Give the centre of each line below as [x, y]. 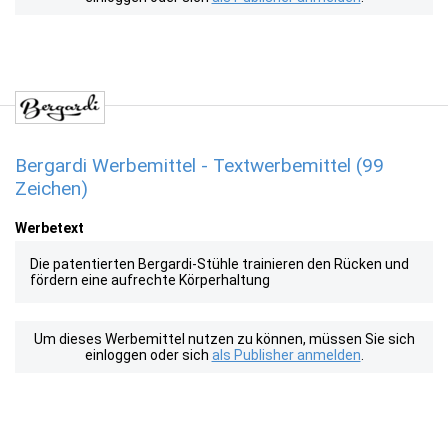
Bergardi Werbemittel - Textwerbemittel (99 [199, 165]
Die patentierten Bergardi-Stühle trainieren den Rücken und [219, 264]
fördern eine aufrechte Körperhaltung [150, 280]
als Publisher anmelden [286, 355]
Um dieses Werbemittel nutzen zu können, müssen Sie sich [224, 339]
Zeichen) [51, 188]
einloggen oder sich [148, 355]
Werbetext [49, 228]
